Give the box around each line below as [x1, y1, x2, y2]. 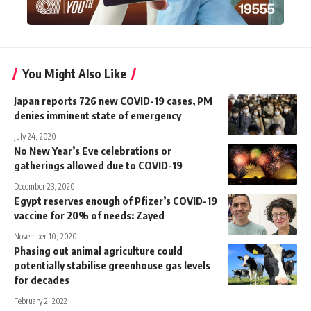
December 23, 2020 [14, 180, 75, 192]
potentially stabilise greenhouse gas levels [14, 258, 210, 271]
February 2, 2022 [14, 295, 67, 306]
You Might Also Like [22, 65, 126, 81]
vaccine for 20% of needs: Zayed [14, 208, 165, 221]
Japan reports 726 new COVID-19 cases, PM [14, 94, 212, 107]
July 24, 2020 [14, 131, 56, 142]
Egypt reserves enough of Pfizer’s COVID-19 [14, 194, 217, 207]
